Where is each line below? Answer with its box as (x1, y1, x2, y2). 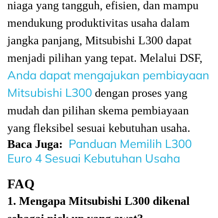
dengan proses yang (92, 87, 187, 100)
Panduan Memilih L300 (69, 136, 192, 151)
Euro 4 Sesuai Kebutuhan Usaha (7, 151, 180, 166)
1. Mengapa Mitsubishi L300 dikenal (7, 195, 190, 208)
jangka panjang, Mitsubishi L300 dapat (7, 34, 192, 47)
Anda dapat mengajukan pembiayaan (7, 68, 209, 83)
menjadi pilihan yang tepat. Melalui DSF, (7, 52, 202, 65)
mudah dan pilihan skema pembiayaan (7, 104, 189, 117)
